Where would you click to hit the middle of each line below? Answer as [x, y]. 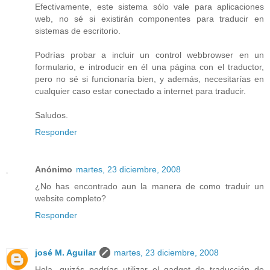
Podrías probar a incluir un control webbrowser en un [149, 55]
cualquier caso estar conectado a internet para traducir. [140, 91]
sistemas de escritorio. [78, 30]
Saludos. [52, 115]
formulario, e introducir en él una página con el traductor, [149, 67]
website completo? [71, 198]
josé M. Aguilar [65, 252]
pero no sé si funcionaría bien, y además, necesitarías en [149, 79]
